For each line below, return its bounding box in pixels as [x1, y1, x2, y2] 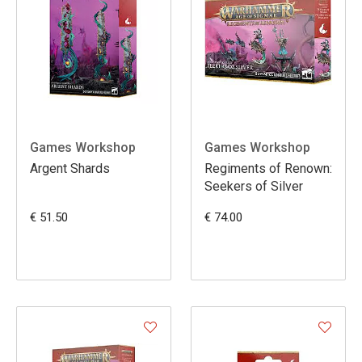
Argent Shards [30, 160, 110, 176]
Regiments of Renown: [204, 160, 332, 176]
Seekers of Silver [204, 178, 303, 194]
